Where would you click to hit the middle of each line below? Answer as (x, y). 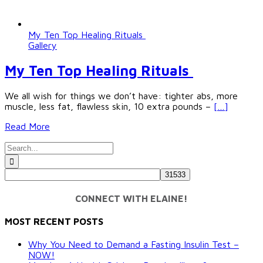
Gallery (43, 45)
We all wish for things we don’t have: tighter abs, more (121, 95)
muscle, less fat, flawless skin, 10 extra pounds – (109, 106)
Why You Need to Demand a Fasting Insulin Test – (134, 245)
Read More (27, 126)
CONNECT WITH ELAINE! (131, 198)
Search (18, 146)
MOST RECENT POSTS (54, 222)
